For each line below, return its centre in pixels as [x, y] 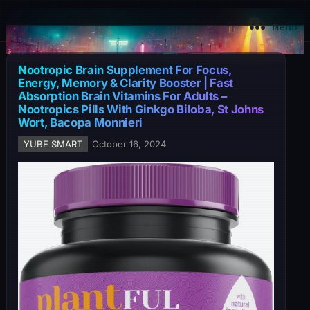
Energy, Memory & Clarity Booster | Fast [125, 83]
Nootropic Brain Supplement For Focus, [125, 70]
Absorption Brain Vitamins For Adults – [122, 96]
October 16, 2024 [129, 144]
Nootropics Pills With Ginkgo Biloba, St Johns [140, 109]
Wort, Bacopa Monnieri [80, 122]
